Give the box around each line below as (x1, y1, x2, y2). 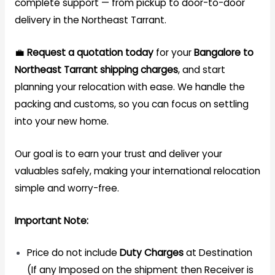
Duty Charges (119, 246, 184, 260)
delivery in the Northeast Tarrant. (14, 14, 166, 27)
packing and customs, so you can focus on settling (14, 97, 249, 110)
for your (153, 45, 194, 59)
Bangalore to (193, 45, 254, 59)
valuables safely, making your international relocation (14, 164, 260, 177)
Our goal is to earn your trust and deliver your (14, 147, 222, 160)
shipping (99, 63, 138, 76)
